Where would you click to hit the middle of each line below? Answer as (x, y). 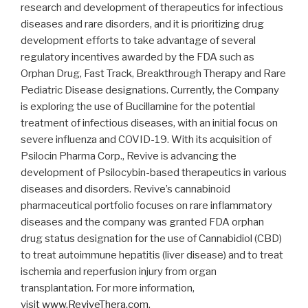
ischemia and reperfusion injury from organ (119, 271)
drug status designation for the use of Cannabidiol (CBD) (151, 238)
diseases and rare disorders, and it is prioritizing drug (142, 24)
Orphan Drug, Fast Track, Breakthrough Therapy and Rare (153, 73)
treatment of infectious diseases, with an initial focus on (149, 123)
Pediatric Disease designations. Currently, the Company (150, 90)
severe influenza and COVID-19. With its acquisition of (146, 139)
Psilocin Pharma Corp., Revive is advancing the (129, 156)
